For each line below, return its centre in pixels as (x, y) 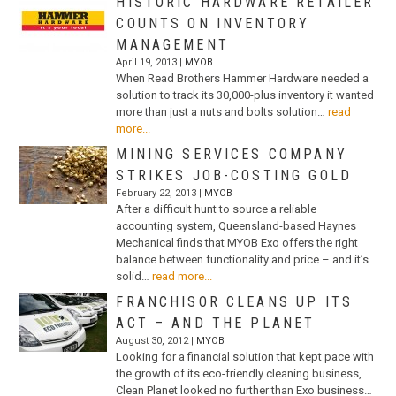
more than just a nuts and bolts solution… (221, 111)
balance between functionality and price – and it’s (243, 259)
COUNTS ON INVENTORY (213, 23)
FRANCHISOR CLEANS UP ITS (234, 301)
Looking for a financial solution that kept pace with (245, 356)
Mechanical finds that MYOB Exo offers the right (237, 242)
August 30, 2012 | (156, 340)
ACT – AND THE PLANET (216, 323)
